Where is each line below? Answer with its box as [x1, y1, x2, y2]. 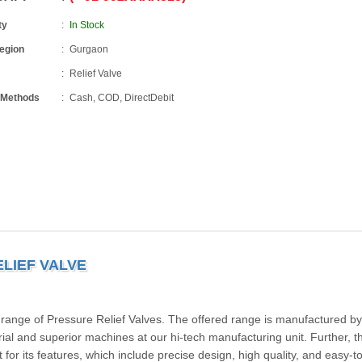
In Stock [69, 19, 105, 31]
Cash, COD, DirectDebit [69, 92, 175, 103]
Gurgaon [69, 44, 109, 55]
